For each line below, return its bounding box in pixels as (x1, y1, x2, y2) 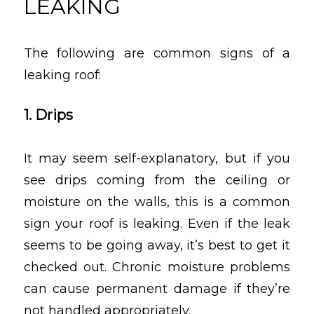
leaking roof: (23, 67, 101, 83)
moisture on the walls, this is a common (23, 193, 291, 210)
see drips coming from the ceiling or (23, 172, 291, 188)
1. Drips (23, 107, 73, 124)
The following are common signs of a (23, 46, 291, 62)
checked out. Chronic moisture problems (23, 259, 291, 275)
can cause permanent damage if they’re (23, 280, 291, 296)
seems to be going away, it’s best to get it (23, 237, 291, 253)
